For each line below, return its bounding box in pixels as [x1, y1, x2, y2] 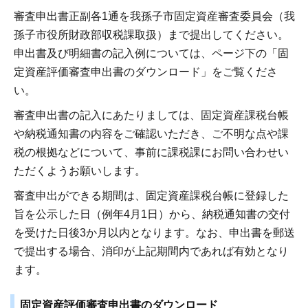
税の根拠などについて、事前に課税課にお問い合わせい [14, 146, 289, 158]
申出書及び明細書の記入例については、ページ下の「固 [14, 47, 289, 59]
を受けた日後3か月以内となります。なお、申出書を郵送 [14, 226, 295, 239]
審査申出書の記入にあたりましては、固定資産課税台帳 [14, 109, 289, 121]
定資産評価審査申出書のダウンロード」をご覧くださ [14, 65, 278, 78]
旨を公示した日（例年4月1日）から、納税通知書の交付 [14, 208, 290, 220]
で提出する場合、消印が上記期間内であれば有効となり [14, 245, 289, 257]
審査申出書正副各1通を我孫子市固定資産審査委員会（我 [14, 10, 295, 22]
